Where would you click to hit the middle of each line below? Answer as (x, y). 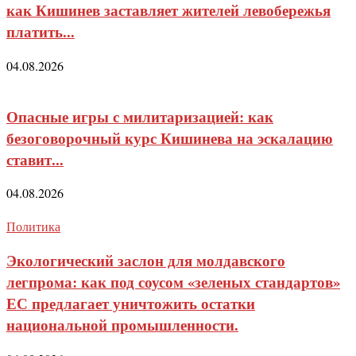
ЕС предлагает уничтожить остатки (131, 304)
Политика (33, 226)
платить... (41, 32)
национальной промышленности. (122, 325)
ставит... (35, 159)
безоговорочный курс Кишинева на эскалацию (170, 137)
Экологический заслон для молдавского (146, 261)
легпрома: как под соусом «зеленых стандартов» (173, 282)
